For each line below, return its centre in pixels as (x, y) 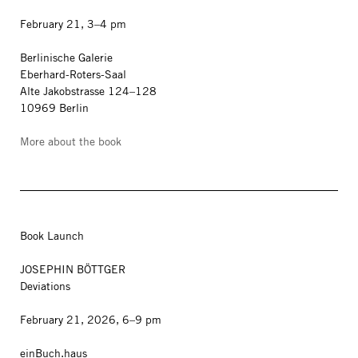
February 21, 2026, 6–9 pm (91, 320)
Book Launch (52, 236)
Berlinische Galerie (68, 58)
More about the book (71, 141)
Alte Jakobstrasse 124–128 (90, 91)
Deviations (45, 286)
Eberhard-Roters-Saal (75, 74)
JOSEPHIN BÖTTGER (73, 269)
